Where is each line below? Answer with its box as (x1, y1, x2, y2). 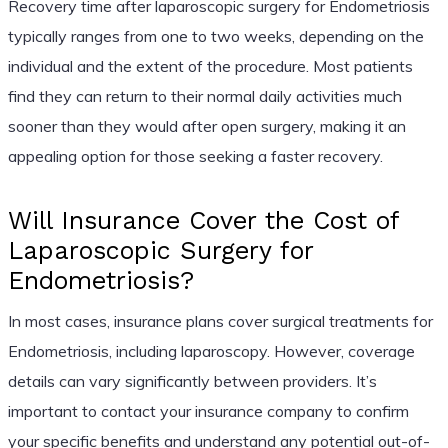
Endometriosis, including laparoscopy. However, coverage (7, 340, 415, 361)
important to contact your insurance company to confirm (7, 400, 409, 421)
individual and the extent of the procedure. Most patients (7, 55, 413, 76)
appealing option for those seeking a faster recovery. (7, 145, 383, 166)
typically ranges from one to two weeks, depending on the (7, 25, 424, 46)
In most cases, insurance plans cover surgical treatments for (7, 310, 433, 331)
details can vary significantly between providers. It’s (7, 370, 377, 391)
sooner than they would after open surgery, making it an (7, 115, 406, 136)
